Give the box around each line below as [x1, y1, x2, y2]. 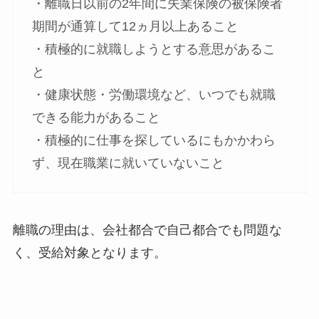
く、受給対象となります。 [12, 246, 167, 261]
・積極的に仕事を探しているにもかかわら [31, 132, 276, 147]
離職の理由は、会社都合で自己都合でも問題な [12, 223, 282, 238]
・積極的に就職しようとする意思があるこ [31, 41, 276, 56]
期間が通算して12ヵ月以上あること [31, 19, 239, 33]
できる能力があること [31, 110, 160, 125]
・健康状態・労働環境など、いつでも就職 [31, 87, 276, 102]
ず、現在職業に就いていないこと [31, 155, 224, 170]
